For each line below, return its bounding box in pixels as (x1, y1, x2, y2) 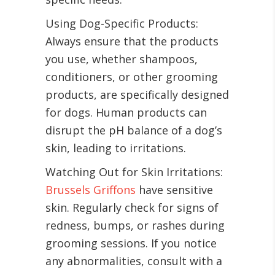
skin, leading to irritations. (45, 141, 186, 156)
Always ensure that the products (45, 34, 219, 49)
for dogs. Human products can (45, 105, 207, 120)
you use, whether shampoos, (45, 52, 198, 67)
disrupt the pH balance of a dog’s (45, 123, 222, 138)
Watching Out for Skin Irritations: (45, 165, 223, 180)
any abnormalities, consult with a (45, 254, 222, 269)
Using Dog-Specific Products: (45, 16, 198, 31)
